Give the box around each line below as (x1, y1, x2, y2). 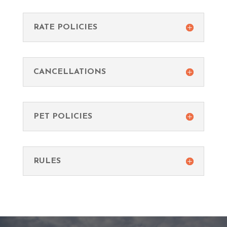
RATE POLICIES (33, 23, 97, 31)
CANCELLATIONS (33, 67, 106, 76)
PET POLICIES (33, 112, 92, 121)
